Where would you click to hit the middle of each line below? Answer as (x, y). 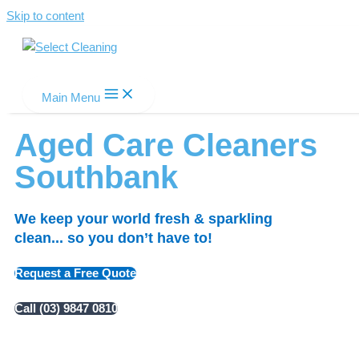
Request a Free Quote (75, 273)
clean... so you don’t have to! (113, 238)
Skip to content (45, 16)
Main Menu (71, 97)
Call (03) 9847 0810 (66, 308)
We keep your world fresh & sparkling (143, 218)
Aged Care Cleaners (166, 145)
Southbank (96, 177)
